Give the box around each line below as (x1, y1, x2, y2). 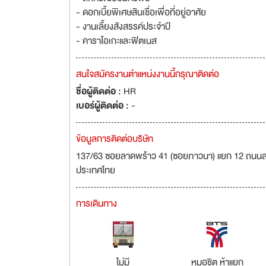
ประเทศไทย (76, 163, 115, 178)
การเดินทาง (76, 196, 117, 211)
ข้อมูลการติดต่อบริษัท (76, 131, 153, 147)
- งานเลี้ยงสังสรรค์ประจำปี (76, 19, 170, 34)
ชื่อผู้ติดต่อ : (76, 84, 123, 99)
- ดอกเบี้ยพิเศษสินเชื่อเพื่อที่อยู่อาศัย (76, 5, 206, 20)
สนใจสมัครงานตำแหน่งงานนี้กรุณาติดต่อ (76, 66, 219, 82)
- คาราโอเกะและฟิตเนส (76, 33, 157, 49)
